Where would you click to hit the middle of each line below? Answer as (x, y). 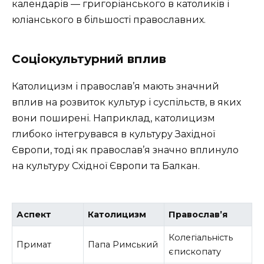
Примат (34, 244)
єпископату (195, 251)
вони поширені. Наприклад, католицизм (113, 118)
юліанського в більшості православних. (109, 19)
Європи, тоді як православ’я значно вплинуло (125, 150)
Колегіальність (201, 237)
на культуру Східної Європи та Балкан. (106, 166)
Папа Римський (123, 244)
